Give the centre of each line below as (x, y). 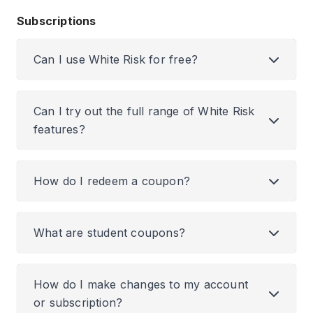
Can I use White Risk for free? (116, 59)
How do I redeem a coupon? (112, 181)
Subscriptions (57, 21)
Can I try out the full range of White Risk (144, 111)
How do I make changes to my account (141, 284)
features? (59, 129)
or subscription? (78, 303)
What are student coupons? (109, 233)
